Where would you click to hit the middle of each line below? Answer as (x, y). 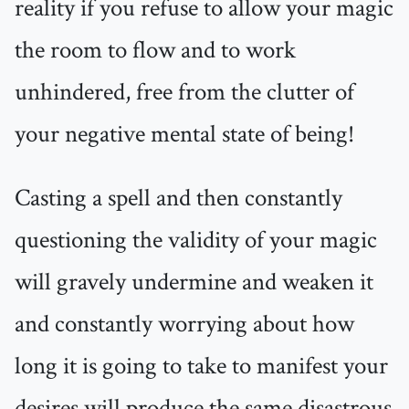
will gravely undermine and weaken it (194, 283)
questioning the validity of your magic (196, 241)
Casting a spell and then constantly (178, 199)
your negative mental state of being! (184, 135)
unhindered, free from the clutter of (184, 93)
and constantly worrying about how (184, 325)
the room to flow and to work (155, 51)
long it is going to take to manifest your (201, 367)
